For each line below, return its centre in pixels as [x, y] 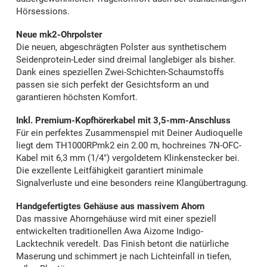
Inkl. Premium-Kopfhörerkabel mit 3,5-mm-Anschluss [123, 121]
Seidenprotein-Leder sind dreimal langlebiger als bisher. [126, 60]
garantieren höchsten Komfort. [77, 97]
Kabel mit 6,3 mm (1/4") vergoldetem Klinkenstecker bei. [128, 158]
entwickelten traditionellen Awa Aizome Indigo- [110, 232]
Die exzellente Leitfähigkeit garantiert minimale [110, 171]
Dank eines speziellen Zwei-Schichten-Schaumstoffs [120, 72]
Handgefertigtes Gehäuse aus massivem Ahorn [110, 207]
